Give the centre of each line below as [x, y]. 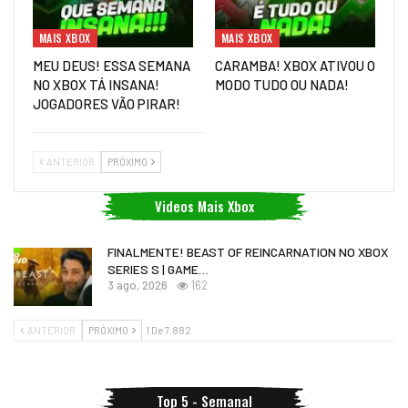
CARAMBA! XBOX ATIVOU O [295, 66]
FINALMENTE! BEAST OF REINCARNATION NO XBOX [248, 252]
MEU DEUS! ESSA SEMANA [112, 66]
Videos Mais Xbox [204, 206]
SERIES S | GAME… [158, 270]
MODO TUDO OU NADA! [282, 85]
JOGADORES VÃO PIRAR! [107, 104]
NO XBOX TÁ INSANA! [96, 85]
